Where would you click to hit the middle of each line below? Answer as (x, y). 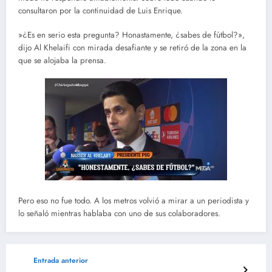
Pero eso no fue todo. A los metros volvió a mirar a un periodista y (134, 200)
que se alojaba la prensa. (62, 61)
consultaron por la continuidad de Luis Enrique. (100, 11)
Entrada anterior (61, 260)
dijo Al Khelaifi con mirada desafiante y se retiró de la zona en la (132, 48)
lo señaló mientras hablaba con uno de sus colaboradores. (119, 213)
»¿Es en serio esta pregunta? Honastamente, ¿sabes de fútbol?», (131, 35)
